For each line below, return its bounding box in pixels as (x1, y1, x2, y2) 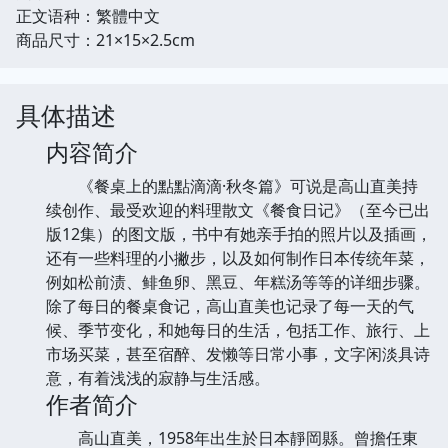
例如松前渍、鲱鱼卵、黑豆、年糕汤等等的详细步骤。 (46, 270, 430, 293)
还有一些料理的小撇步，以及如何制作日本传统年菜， (46, 246, 430, 269)
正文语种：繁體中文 (16, 4, 160, 27)
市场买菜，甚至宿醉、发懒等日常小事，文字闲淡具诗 (46, 342, 430, 365)
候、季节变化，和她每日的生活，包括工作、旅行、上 (46, 318, 430, 341)
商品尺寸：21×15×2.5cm (16, 28, 195, 51)
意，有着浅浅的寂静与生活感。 (46, 366, 270, 389)
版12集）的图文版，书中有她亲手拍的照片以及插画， (46, 222, 432, 245)
